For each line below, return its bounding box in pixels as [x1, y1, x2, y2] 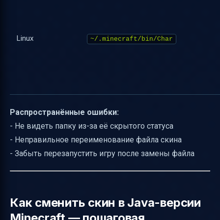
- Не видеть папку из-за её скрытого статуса [10, 121, 173, 131]
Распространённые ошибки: [10, 108, 119, 117]
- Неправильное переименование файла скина [10, 135, 182, 144]
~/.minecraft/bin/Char [90, 35, 173, 43]
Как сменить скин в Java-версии [10, 195, 201, 210]
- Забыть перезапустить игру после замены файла [10, 149, 194, 158]
